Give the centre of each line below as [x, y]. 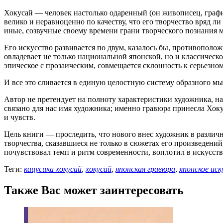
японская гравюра [145, 169]
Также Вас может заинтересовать [94, 190]
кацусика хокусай [53, 169]
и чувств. [20, 117]
